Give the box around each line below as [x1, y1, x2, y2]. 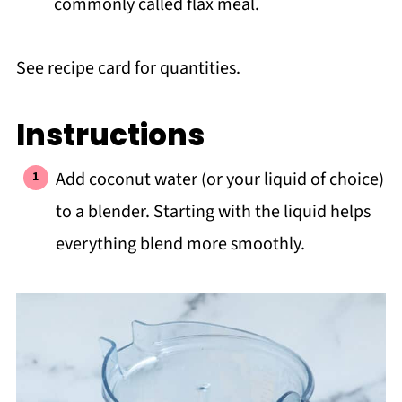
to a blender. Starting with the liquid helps [55, 198, 371, 224]
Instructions [15, 114, 205, 155]
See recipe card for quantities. [15, 55, 240, 81]
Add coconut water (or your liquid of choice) [55, 166, 384, 192]
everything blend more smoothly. [55, 231, 305, 257]
